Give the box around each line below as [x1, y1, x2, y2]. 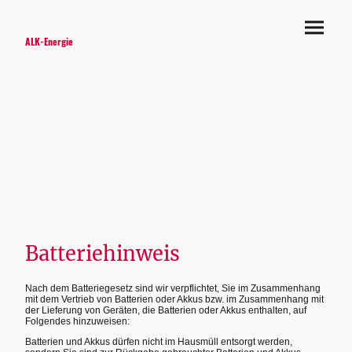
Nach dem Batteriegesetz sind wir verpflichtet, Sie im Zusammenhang [25, 282, 321, 294]
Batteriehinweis [25, 240, 180, 266]
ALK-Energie [25, 33, 73, 49]
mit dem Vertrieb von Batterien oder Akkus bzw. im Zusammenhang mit [25, 293, 324, 305]
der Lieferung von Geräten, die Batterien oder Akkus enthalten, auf [25, 304, 306, 316]
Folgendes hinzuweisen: [25, 315, 130, 327]
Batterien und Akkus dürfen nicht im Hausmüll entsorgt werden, [25, 336, 292, 348]
